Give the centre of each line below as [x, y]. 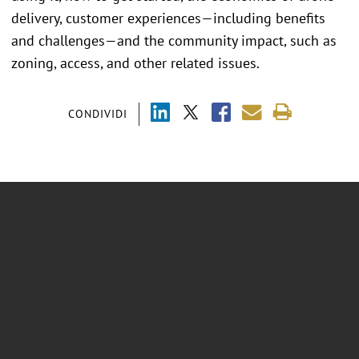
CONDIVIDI [97, 113]
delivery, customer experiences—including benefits [168, 18]
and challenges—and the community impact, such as [174, 40]
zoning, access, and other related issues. [135, 63]
